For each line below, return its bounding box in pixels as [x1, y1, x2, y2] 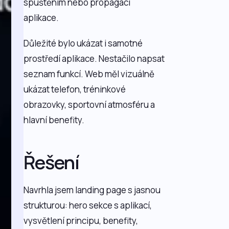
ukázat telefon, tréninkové [24, 83, 126, 95]
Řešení [24, 150, 79, 175]
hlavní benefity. [24, 114, 85, 126]
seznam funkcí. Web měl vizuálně [24, 68, 155, 80]
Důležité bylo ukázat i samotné [24, 37, 143, 49]
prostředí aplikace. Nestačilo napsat [24, 53, 165, 64]
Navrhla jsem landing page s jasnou [24, 184, 161, 196]
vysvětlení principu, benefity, [24, 215, 139, 226]
